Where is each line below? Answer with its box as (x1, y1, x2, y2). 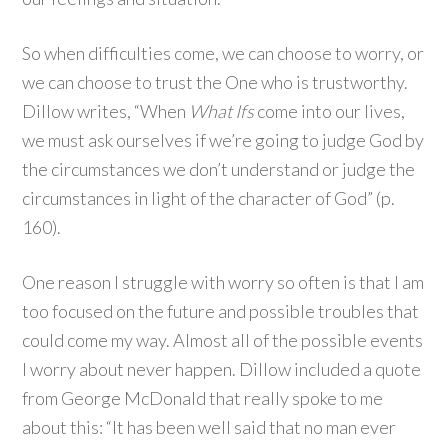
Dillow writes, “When (22, 100, 190, 122)
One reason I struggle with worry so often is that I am (22, 271, 425, 293)
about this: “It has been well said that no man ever (22, 416, 397, 438)
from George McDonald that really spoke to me (22, 387, 384, 409)
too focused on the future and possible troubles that (22, 300, 420, 322)
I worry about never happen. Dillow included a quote (22, 358, 422, 380)
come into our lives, (254, 100, 406, 122)
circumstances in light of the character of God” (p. (22, 187, 396, 209)
